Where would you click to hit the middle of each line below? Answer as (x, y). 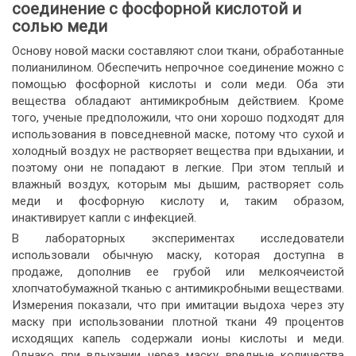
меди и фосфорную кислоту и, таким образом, (178, 201)
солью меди (60, 26)
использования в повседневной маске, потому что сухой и (178, 134)
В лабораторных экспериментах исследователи (178, 238)
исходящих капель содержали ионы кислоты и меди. (178, 339)
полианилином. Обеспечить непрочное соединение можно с (178, 68)
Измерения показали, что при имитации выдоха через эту (178, 305)
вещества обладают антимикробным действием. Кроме (178, 101)
